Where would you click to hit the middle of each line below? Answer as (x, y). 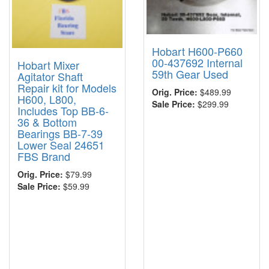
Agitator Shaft (50, 77)
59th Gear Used (190, 74)
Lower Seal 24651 (61, 145)
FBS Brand (44, 156)
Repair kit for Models (67, 88)
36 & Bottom (47, 122)
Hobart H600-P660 (197, 51)
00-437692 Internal (197, 62)
